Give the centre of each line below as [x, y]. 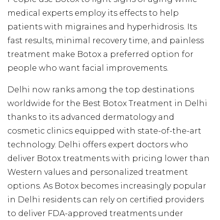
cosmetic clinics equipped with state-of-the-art [104, 131]
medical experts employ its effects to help [93, 13]
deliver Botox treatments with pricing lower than [109, 159]
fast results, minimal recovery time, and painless [106, 41]
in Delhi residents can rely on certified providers [106, 200]
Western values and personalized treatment [98, 172]
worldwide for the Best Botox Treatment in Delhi [107, 104]
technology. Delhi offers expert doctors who [98, 145]
